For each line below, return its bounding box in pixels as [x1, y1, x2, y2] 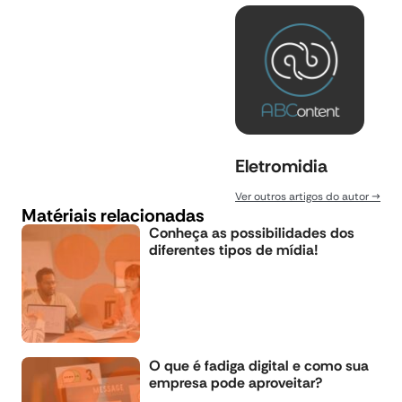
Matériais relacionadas [22, 203, 204, 227]
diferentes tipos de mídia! [149, 240, 319, 259]
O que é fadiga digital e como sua [149, 355, 369, 375]
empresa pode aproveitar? [149, 372, 322, 392]
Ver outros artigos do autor [235, 188, 371, 204]
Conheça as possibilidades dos [149, 223, 354, 242]
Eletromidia [235, 153, 328, 178]
